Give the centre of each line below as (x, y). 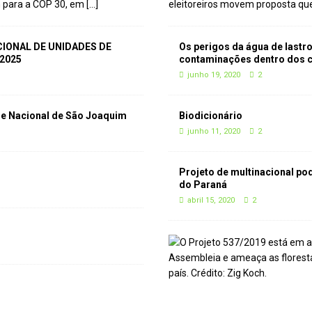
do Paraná (203, 185)
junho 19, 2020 (214, 75)
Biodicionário (211, 116)
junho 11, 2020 (214, 131)
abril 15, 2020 (211, 200)
